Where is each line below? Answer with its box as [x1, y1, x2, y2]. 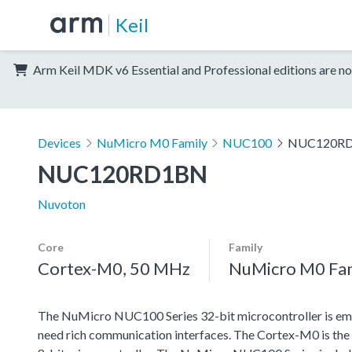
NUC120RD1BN [38, 159, 207, 188]
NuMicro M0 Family [96, 134, 207, 150]
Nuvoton [38, 196, 86, 211]
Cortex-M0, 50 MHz [38, 257, 190, 279]
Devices [38, 134, 81, 150]
